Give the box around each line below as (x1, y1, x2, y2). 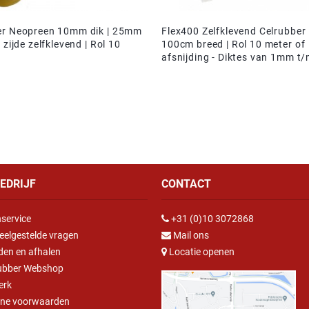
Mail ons (173, 229, 209, 241)
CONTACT (161, 177, 211, 191)
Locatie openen (167, 246, 235, 257)
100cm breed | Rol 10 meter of (161, 38, 306, 50)
